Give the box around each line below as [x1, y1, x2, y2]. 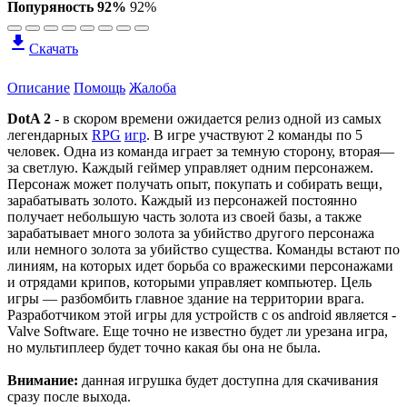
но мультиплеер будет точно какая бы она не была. [7, 339, 321, 355]
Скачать [29, 40, 78, 56]
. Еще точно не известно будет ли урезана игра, [95, 323, 388, 339]
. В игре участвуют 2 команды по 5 [146, 126, 362, 143]
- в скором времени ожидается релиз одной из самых [51, 110, 382, 126]
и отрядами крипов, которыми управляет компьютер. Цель [7, 273, 372, 290]
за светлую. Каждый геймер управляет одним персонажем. [7, 159, 373, 175]
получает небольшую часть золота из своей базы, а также [7, 208, 362, 224]
